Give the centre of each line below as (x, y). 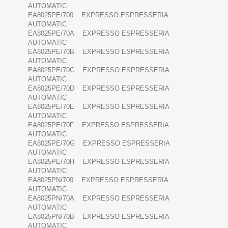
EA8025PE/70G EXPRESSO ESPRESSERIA (99, 144)
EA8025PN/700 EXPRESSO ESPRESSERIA (98, 180)
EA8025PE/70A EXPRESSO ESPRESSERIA (98, 34)
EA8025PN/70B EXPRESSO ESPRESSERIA (98, 217)
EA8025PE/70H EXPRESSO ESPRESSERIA (98, 162)
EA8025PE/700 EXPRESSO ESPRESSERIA (98, 15)
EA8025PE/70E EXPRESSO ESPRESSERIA (98, 107)
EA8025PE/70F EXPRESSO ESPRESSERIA (98, 125)
